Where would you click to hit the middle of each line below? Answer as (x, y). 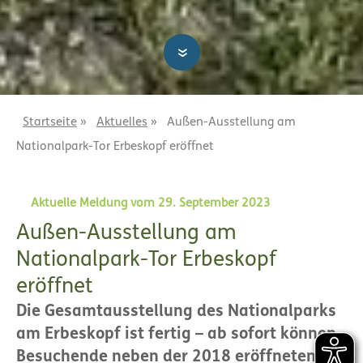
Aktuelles (122, 122)
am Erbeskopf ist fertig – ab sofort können (176, 334)
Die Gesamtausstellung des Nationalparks (176, 312)
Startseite (50, 122)
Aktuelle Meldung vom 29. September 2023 (151, 203)
